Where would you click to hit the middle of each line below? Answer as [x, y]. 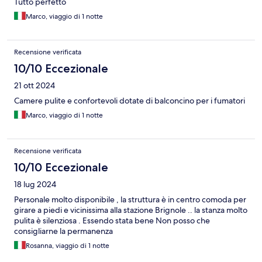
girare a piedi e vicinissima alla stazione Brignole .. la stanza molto [131, 210]
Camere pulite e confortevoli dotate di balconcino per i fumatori [130, 101]
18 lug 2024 [35, 185]
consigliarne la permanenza [63, 231]
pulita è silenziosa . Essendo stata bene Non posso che [112, 221]
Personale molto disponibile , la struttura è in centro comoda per [130, 200]
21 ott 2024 [35, 86]
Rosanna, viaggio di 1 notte [68, 246]
